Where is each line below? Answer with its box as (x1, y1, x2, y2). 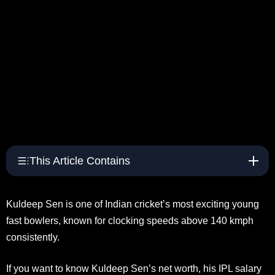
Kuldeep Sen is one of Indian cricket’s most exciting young (6, 198, 259, 209)
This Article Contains (29, 154, 130, 167)
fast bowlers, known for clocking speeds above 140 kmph (6, 215, 254, 226)
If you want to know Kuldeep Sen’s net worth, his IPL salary (6, 263, 261, 274)
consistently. (6, 231, 60, 242)
